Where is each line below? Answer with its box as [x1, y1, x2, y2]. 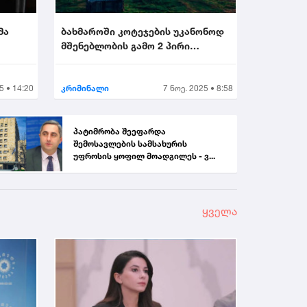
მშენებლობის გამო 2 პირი [61, 40, 190, 52]
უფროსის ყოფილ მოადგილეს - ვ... [73, 150, 215, 161]
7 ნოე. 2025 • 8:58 [163, 82, 233, 93]
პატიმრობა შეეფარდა [73, 125, 166, 136]
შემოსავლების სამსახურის [73, 138, 187, 149]
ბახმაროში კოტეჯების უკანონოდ [61, 25, 224, 38]
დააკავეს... [61, 54, 116, 66]
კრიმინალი [61, 82, 109, 93]
